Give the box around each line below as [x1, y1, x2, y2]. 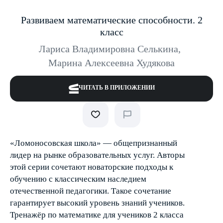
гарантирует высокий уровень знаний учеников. [10, 198, 185, 208]
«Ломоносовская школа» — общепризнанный [10, 138, 177, 148]
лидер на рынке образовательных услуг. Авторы [10, 150, 185, 160]
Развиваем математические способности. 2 [20, 14, 203, 25]
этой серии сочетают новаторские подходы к [10, 162, 173, 172]
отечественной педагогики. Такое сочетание [10, 186, 171, 196]
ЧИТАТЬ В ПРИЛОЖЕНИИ [78, 84, 155, 91]
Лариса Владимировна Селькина [39, 43, 178, 54]
